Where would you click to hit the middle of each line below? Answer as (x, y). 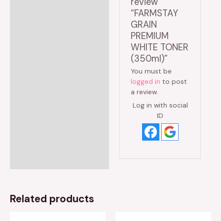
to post (174, 81)
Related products (52, 199)
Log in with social (160, 105)
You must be (151, 71)
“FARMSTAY (155, 14)
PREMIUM (150, 36)
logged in (146, 81)
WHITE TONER (160, 48)
